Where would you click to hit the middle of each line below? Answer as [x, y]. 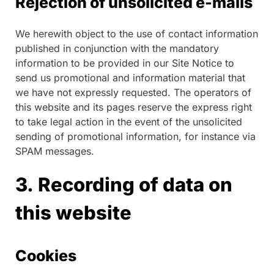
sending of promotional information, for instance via [135, 136]
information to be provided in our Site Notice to [125, 63]
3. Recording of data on [124, 184]
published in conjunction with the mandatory [117, 48]
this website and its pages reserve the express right [134, 107]
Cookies [46, 255]
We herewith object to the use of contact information [137, 33]
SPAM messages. [55, 151]
